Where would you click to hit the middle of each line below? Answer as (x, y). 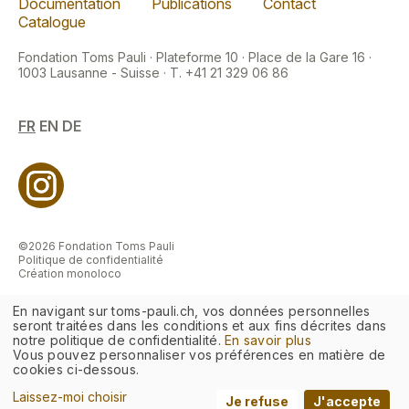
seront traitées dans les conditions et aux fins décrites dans (200, 325)
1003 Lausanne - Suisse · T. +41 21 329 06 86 (155, 72)
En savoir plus (268, 340)
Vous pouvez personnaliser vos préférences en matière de (199, 355)
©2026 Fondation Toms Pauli (96, 246)
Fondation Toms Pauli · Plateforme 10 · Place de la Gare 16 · (195, 57)
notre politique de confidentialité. (119, 340)
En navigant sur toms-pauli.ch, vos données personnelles (192, 311)
